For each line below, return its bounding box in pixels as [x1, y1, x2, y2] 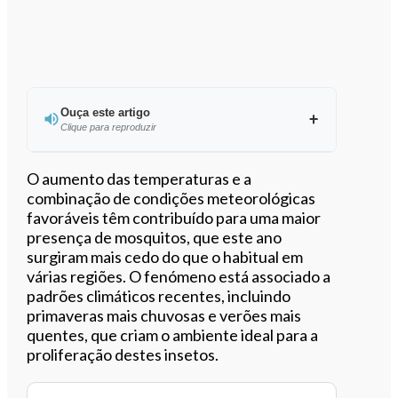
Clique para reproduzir [60, 121, 156, 132]
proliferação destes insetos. [27, 344, 219, 364]
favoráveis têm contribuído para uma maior [27, 207, 322, 227]
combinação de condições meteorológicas [27, 187, 316, 208]
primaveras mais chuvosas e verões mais [27, 305, 302, 325]
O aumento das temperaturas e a [27, 168, 252, 188]
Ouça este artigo [60, 105, 150, 119]
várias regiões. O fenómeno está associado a [27, 266, 331, 286]
